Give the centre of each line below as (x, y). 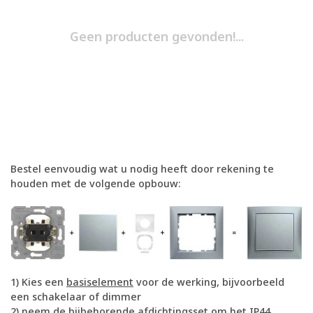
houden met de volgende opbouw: (96, 184)
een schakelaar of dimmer (76, 297)
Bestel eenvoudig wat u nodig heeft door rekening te (142, 169)
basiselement (100, 282)
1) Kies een (38, 282)
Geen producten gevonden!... (156, 37)
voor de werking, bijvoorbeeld (209, 282)
